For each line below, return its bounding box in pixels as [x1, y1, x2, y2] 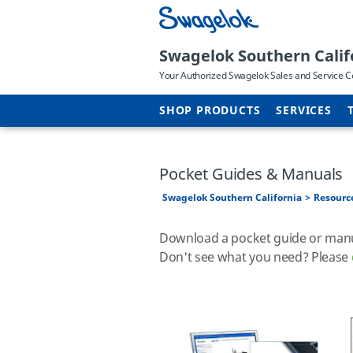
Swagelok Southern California [162, 191, 302, 205]
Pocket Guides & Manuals [159, 163, 344, 186]
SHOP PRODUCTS [159, 102, 261, 119]
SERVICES [276, 102, 332, 119]
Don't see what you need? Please [159, 248, 351, 267]
